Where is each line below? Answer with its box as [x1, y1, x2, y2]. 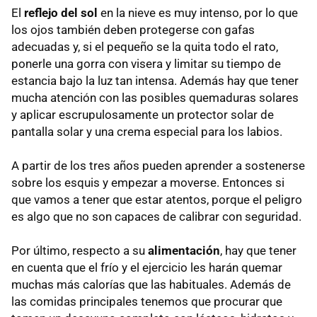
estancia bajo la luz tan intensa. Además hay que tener [11, 74, 299, 88]
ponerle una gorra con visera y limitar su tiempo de [11, 57, 281, 71]
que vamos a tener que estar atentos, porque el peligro [11, 192, 302, 207]
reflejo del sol [24, 6, 100, 20]
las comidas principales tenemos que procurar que [11, 294, 282, 309]
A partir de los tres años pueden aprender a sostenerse [11, 158, 305, 173]
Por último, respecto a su [11, 243, 148, 258]
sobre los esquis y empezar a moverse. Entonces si [11, 175, 284, 190]
